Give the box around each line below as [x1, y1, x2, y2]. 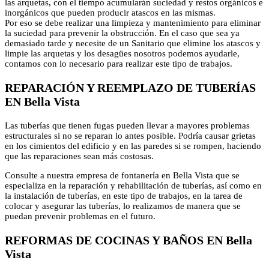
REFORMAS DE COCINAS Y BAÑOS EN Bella [5, 233, 252, 247]
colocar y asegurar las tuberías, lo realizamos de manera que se [5, 201, 241, 211]
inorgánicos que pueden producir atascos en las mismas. [5, 7, 216, 17]
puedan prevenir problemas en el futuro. [5, 211, 156, 221]
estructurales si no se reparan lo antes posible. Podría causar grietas [5, 130, 256, 141]
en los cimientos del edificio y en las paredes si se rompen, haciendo [5, 141, 261, 151]
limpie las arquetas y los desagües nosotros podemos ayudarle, [5, 48, 240, 58]
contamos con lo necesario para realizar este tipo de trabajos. [5, 58, 232, 68]
